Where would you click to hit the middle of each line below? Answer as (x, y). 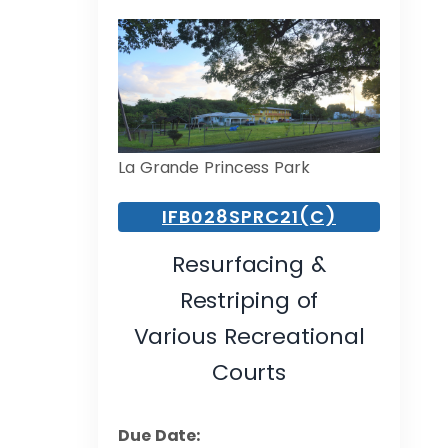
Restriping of (249, 300)
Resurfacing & (249, 264)
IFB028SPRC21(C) (249, 216)
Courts (249, 372)
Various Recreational (249, 336)
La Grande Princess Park (214, 167)
